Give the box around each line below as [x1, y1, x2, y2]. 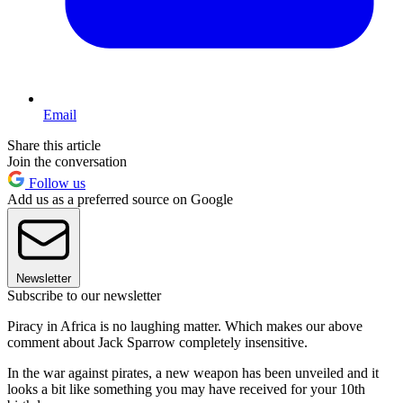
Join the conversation [7, 153, 127, 169]
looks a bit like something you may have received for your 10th [7, 381, 365, 397]
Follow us [25, 175, 85, 191]
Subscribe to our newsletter [7, 287, 161, 303]
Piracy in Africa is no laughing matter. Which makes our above [7, 318, 363, 334]
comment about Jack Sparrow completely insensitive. [7, 334, 308, 350]
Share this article [7, 137, 101, 153]
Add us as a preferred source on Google [7, 191, 233, 207]
